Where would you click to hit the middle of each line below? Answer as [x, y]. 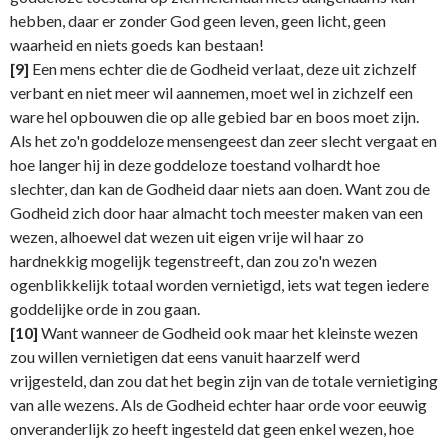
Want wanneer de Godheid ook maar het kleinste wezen [228, 333]
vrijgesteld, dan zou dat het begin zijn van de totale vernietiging [224, 381]
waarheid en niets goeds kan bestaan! [137, 45]
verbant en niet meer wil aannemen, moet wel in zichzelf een [211, 93]
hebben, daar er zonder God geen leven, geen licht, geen [198, 21]
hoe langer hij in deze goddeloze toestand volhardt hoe [195, 165]
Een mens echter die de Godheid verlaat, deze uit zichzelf [223, 69]
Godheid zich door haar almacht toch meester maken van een [216, 213]
